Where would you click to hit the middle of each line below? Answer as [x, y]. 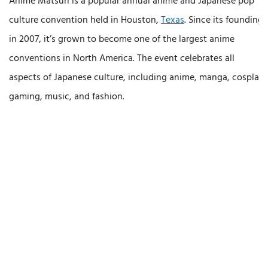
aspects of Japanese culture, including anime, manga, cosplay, [138, 77]
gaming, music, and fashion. [67, 97]
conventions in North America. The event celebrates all [122, 58]
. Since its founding [224, 20]
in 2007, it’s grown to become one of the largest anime [122, 39]
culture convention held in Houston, [85, 20]
